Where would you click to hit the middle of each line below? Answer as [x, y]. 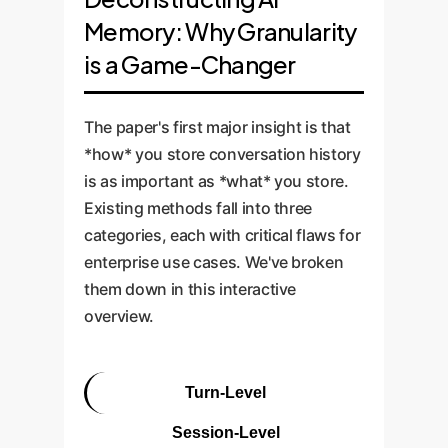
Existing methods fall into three [198, 208]
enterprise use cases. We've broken [214, 262]
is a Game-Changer [190, 64]
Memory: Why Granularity [220, 31]
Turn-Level [225, 392]
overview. [119, 316]
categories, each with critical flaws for [222, 235]
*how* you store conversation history [222, 154]
